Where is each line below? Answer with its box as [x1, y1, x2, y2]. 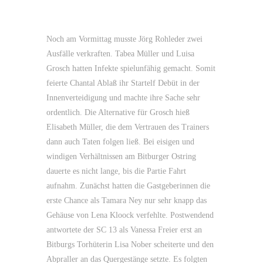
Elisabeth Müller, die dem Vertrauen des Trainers [46, 123, 209, 131]
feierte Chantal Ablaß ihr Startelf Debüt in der [46, 79, 200, 87]
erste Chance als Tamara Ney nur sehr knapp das [46, 196, 207, 205]
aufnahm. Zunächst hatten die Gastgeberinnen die [46, 181, 210, 190]
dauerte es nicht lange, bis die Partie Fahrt [46, 167, 186, 176]
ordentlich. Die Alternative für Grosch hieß [46, 108, 190, 117]
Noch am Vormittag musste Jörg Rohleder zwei [46, 35, 203, 43]
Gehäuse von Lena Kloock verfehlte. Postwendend [46, 211, 214, 220]
